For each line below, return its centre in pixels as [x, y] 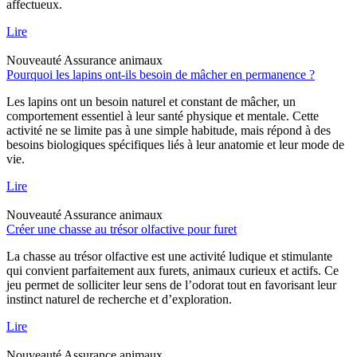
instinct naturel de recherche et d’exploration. [119, 299]
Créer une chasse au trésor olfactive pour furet [122, 229]
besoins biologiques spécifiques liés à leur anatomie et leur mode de [175, 144]
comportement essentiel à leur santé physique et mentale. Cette [163, 116]
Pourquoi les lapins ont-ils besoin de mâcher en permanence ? [161, 74]
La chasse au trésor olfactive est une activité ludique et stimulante [169, 256]
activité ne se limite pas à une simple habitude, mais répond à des [169, 130]
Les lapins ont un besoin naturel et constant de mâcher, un [151, 101]
